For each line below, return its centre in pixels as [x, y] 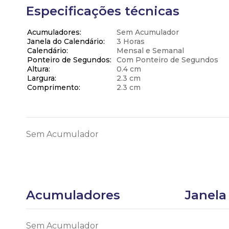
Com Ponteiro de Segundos [167, 60]
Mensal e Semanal [150, 51]
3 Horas [131, 41]
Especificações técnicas [103, 11]
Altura [38, 69]
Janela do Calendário [65, 41]
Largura [41, 78]
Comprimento [53, 87]
